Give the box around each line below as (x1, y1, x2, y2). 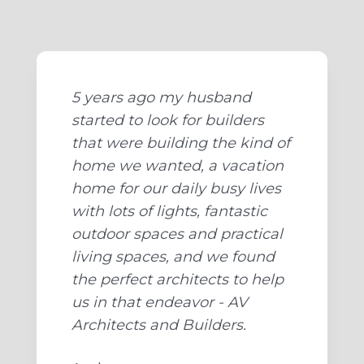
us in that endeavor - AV (71, 293, 248, 312)
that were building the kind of (71, 134, 290, 153)
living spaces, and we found (71, 248, 275, 266)
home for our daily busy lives (71, 180, 281, 198)
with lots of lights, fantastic (71, 202, 267, 221)
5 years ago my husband (71, 89, 251, 107)
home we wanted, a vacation (71, 157, 284, 175)
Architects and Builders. (71, 316, 246, 335)
